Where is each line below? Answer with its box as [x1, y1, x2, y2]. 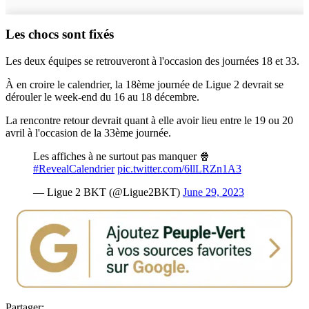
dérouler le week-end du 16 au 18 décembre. [6, 91, 199, 103]
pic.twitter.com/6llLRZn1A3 [117, 163, 241, 175]
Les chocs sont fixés [6, 27, 114, 42]
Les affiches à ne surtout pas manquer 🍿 [33, 150, 210, 163]
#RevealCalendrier [33, 163, 114, 175]
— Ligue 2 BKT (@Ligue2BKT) [33, 186, 183, 199]
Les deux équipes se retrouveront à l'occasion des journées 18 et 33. [6, 55, 299, 68]
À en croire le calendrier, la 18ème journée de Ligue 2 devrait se [6, 79, 283, 91]
